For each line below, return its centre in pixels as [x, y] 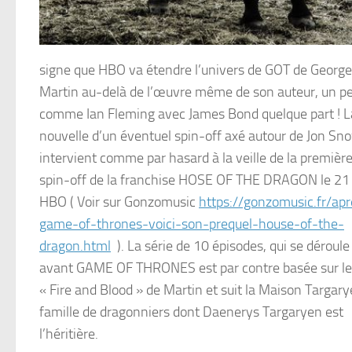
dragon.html [75, 246]
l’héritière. [69, 334]
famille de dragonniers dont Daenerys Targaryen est [191, 312]
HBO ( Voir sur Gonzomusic [119, 202]
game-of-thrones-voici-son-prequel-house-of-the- [192, 224]
